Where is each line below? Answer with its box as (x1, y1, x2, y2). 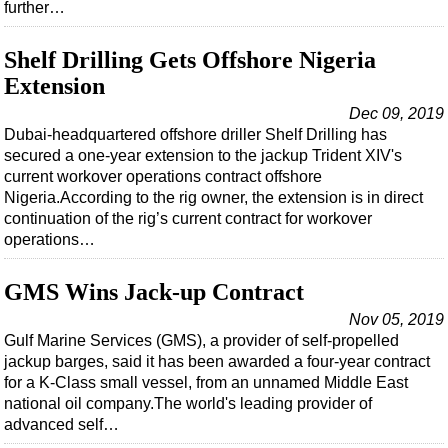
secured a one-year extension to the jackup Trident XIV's (4, 147, 402, 165)
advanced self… (4, 416, 119, 434)
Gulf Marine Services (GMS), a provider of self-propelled (4, 332, 399, 350)
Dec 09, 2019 (349, 105, 444, 123)
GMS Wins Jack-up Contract (4, 279, 304, 306)
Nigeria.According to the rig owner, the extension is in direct (4, 189, 423, 207)
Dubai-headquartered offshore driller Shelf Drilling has (4, 126, 387, 144)
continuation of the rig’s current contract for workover (4, 210, 372, 228)
